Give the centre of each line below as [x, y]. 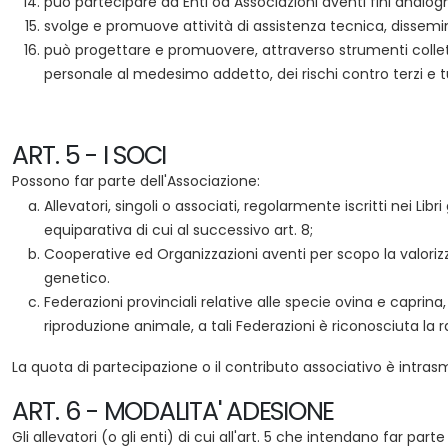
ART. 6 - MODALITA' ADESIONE [173, 411]
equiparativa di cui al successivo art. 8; [178, 230]
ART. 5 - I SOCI [89, 155]
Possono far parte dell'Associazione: [136, 181]
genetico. [77, 278]
